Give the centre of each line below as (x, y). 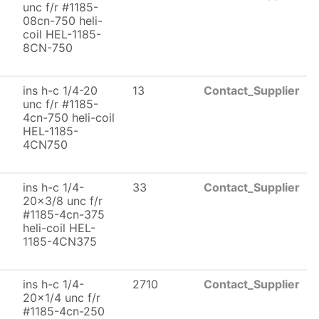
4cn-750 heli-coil (69, 117)
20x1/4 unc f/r (62, 298)
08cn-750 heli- (63, 21)
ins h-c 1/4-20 (60, 90)
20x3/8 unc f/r (63, 201)
